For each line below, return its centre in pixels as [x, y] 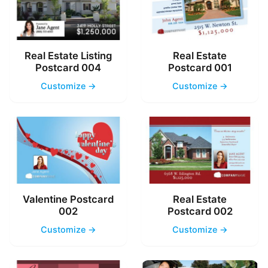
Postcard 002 [200, 211]
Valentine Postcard [68, 199]
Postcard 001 [200, 67]
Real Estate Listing [68, 55]
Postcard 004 [68, 67]
